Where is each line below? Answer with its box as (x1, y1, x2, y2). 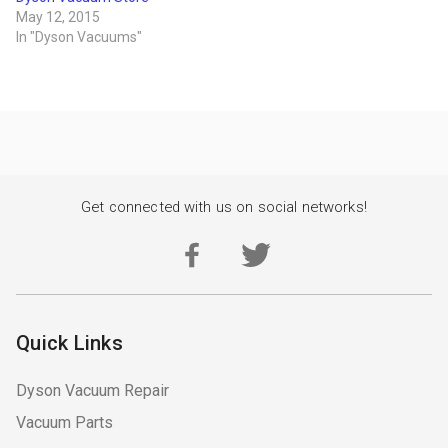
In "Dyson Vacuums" (16, 29, 142, 46)
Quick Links (16, 331, 123, 356)
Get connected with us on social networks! (81, 198, 367, 217)
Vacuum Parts (16, 413, 113, 433)
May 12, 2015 (16, 9, 100, 26)
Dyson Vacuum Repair (16, 381, 169, 401)
